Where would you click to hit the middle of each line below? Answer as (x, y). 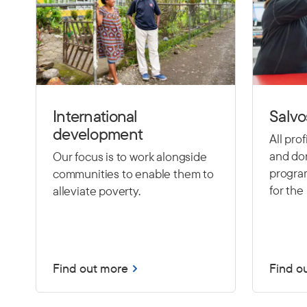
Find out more (90, 268)
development (98, 134)
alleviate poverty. (98, 191)
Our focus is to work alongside (130, 157)
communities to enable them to (133, 174)
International (95, 116)
